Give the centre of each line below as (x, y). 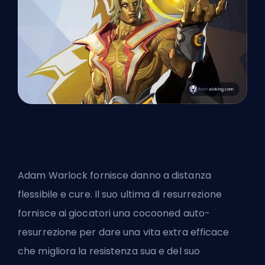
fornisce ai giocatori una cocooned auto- (114, 213)
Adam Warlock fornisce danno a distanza (114, 175)
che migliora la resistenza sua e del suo (109, 251)
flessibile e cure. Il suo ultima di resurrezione (120, 194)
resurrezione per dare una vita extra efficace (124, 232)
